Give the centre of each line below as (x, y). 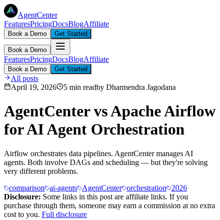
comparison (27, 188)
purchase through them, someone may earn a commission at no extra (110, 205)
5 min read (80, 87)
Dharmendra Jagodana (141, 87)
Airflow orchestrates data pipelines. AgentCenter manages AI (98, 153)
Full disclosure (64, 214)
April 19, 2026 (34, 87)
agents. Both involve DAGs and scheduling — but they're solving (106, 162)
